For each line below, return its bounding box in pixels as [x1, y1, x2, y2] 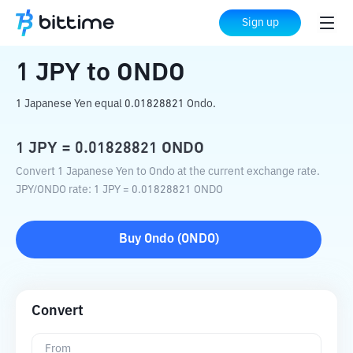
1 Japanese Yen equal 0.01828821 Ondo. [16, 98, 216, 110]
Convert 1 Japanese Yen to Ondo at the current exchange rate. [16, 166, 320, 177]
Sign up [241, 17, 279, 28]
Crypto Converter [62, 17, 160, 30]
